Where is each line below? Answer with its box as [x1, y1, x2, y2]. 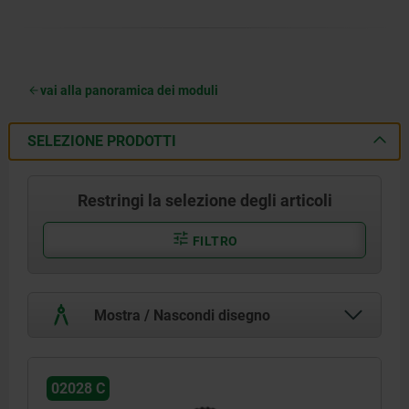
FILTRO [189, 233, 238, 248]
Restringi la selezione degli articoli [77, 190, 332, 210]
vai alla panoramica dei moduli [40, 82, 218, 98]
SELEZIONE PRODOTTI [27, 131, 176, 150]
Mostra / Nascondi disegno [90, 306, 270, 324]
